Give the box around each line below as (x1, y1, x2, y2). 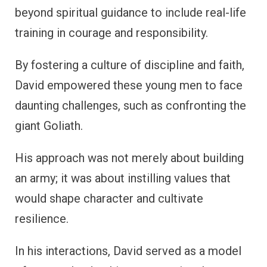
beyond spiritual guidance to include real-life (15, 5, 246, 20)
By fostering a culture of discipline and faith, (15, 58, 244, 73)
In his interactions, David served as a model (15, 244, 241, 259)
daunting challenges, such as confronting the (15, 98, 246, 113)
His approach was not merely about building (15, 151, 244, 166)
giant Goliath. (15, 119, 83, 133)
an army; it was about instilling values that (15, 171, 231, 186)
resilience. (15, 212, 69, 226)
